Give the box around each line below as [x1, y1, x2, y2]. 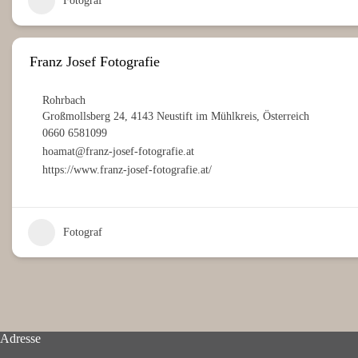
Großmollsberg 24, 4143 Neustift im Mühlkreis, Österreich [42, 110, 309, 123]
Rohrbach [42, 94, 86, 107]
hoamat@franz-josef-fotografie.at [42, 145, 194, 158]
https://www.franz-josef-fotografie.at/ [42, 164, 212, 177]
